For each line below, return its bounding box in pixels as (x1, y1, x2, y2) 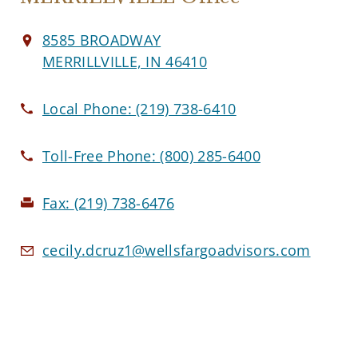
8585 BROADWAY (42, 30, 161, 50)
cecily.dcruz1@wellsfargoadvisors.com (42, 240, 311, 260)
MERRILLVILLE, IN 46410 (42, 51, 208, 71)
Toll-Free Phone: (42, 145, 161, 165)
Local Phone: (42, 98, 137, 118)
